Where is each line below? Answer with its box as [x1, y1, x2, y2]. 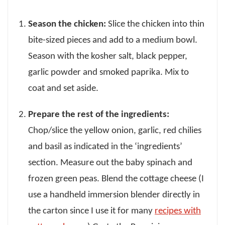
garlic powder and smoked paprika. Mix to [28, 67, 189, 77]
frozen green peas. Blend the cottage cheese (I [28, 174, 204, 184]
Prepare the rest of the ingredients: [28, 109, 169, 120]
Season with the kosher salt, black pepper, [28, 51, 187, 61]
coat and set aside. [28, 83, 98, 93]
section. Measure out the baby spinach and [28, 158, 192, 168]
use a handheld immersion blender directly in [28, 190, 200, 200]
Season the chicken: [28, 19, 106, 29]
